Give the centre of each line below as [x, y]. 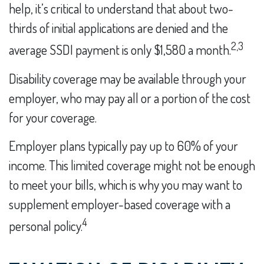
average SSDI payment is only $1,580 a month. [120, 50]
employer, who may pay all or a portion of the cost [130, 98]
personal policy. [46, 225]
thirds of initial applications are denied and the [118, 28]
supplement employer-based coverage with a [120, 204]
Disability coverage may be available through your [128, 78]
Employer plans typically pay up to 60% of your [123, 145]
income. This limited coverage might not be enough [132, 165]
